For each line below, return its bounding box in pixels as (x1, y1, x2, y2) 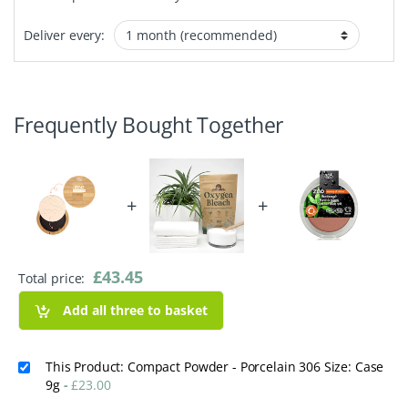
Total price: (18, 269, 89, 287)
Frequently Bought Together (14, 109, 284, 139)
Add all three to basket (63, 301, 209, 320)
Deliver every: (24, 25, 106, 44)
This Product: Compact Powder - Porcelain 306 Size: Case (46, 357, 384, 375)
